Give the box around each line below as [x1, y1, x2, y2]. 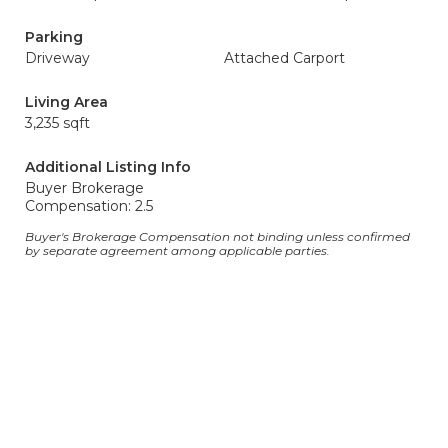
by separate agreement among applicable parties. [25, 243, 330, 258]
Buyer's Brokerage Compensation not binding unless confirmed [25, 229, 410, 244]
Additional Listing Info [25, 158, 191, 176]
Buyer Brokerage [25, 179, 144, 197]
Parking [25, 28, 83, 46]
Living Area [25, 93, 108, 111]
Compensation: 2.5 [25, 197, 153, 215]
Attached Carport [224, 49, 345, 67]
